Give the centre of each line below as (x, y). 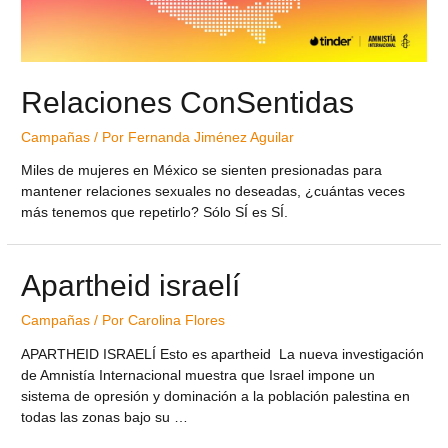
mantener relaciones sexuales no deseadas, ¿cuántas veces (213, 192)
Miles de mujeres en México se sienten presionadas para (202, 171)
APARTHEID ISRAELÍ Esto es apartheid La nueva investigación (223, 355)
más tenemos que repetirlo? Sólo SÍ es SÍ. (155, 213)
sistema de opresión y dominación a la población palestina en (216, 397)
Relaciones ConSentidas (188, 102)
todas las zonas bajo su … (105, 418)
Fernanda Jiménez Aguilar (211, 137)
